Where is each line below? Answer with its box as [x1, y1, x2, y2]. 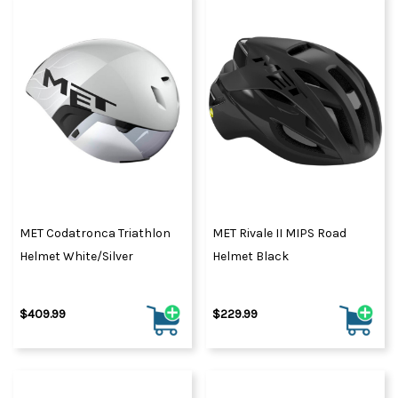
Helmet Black [212, 249, 289, 265]
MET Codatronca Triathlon [20, 226, 171, 242]
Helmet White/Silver [20, 249, 133, 265]
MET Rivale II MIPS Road [212, 226, 346, 242]
